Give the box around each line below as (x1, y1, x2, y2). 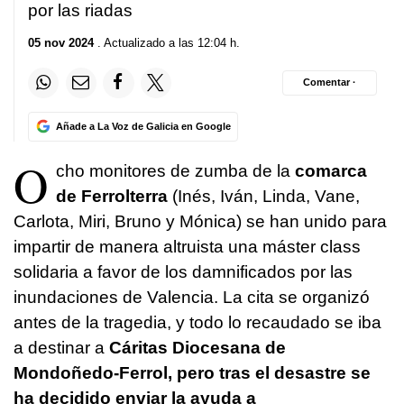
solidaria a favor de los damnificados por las (14, 262, 353, 281)
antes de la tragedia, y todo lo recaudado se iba (14, 312, 381, 332)
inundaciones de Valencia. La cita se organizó (14, 287, 370, 307)
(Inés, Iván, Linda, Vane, (168, 186, 360, 206)
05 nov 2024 (28, 35, 94, 50)
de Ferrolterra (56, 186, 168, 206)
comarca (290, 161, 367, 180)
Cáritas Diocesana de (109, 337, 286, 357)
